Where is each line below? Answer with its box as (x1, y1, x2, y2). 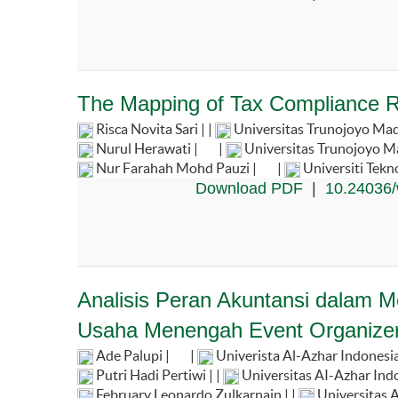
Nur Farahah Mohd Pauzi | (93, 159, 259, 176)
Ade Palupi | (93, 346, 172, 363)
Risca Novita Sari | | (93, 120, 215, 137)
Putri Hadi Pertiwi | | (93, 366, 223, 383)
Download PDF (195, 179, 303, 197)
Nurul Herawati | (93, 139, 201, 156)
